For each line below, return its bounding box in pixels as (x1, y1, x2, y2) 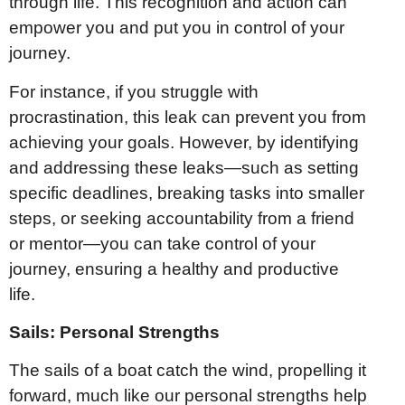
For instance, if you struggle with (9, 81, 259, 101)
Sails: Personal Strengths (9, 322, 220, 342)
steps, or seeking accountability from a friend (9, 208, 354, 228)
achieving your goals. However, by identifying (9, 132, 359, 152)
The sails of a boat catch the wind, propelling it (9, 361, 366, 381)
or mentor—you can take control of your (9, 233, 316, 253)
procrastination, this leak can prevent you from (9, 107, 366, 127)
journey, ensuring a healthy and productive (9, 259, 339, 278)
